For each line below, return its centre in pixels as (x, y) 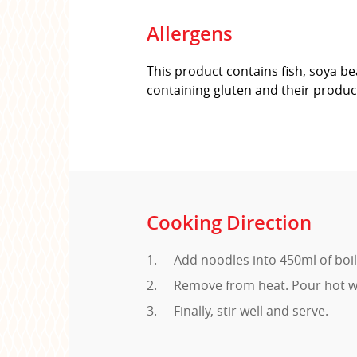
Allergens (190, 33)
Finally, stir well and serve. (251, 310)
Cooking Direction (229, 222)
